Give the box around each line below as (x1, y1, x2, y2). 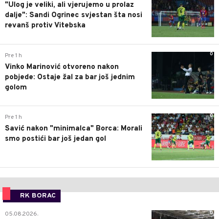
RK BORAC (20, 192, 56, 200)
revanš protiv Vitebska (5, 21, 86, 31)
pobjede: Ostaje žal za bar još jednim (5, 72, 135, 82)
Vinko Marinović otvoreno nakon (5, 62, 119, 72)
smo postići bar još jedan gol (5, 134, 106, 144)
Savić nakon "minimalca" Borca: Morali (5, 124, 142, 133)
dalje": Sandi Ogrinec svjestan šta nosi (5, 11, 142, 21)
